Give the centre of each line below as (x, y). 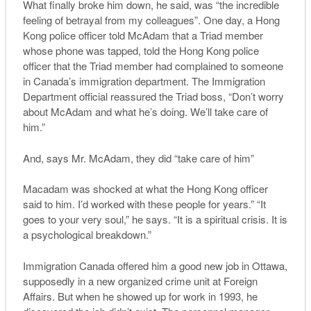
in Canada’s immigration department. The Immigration (144, 81)
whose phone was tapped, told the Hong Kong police (141, 51)
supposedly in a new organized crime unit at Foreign (140, 280)
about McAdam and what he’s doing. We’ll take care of (145, 112)
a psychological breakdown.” (87, 235)
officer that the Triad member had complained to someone (153, 66)
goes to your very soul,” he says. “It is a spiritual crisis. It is (155, 219)
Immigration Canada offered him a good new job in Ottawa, (155, 265)
